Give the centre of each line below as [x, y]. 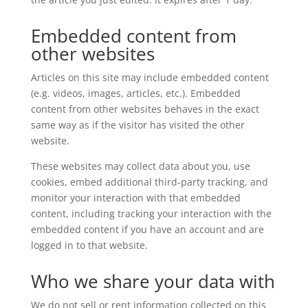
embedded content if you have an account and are [147, 230]
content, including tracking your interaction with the [151, 214]
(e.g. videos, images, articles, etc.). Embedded [135, 93]
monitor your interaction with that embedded [135, 198]
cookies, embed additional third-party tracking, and [149, 182]
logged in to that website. [89, 245]
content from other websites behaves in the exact [145, 109]
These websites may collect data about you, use [140, 166]
